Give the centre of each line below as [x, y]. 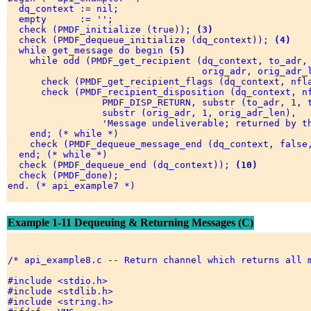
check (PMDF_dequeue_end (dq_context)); [121, 165]
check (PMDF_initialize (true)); [102, 30]
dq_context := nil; [66, 9]
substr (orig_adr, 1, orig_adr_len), [155, 113]
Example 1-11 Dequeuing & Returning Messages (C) [131, 223]
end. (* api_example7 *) [74, 186]
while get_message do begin [88, 51]
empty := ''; [63, 19]
